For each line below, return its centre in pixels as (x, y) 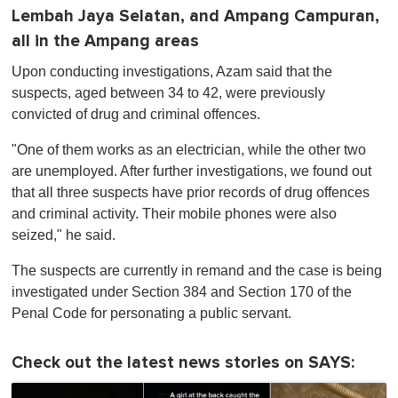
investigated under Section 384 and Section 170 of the (182, 292)
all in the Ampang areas (105, 42)
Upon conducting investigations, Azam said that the (172, 72)
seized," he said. (64, 235)
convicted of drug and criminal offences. (136, 115)
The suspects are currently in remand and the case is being (197, 271)
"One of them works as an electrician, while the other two (189, 150)
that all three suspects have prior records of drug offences (191, 193)
